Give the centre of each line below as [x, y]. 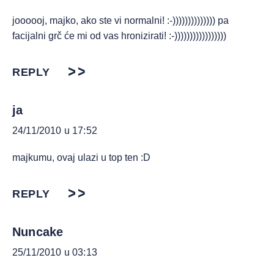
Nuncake [38, 231]
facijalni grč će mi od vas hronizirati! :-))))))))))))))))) [119, 35]
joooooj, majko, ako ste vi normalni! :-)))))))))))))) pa [120, 20]
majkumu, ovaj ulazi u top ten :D [81, 157]
